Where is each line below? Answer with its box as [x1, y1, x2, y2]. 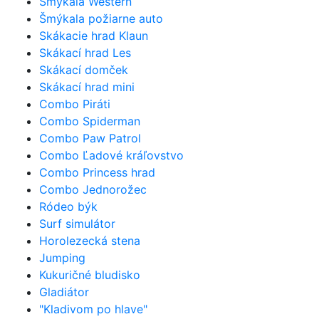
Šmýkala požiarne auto [39, 11, 163, 26]
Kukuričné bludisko [39, 267, 140, 282]
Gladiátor [39, 284, 89, 299]
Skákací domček [39, 62, 128, 77]
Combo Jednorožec [39, 182, 147, 197]
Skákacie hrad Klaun [39, 28, 148, 43]
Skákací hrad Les [39, 45, 131, 60]
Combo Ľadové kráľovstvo [39, 147, 184, 162]
